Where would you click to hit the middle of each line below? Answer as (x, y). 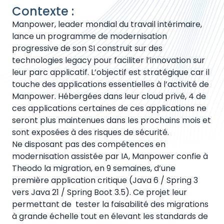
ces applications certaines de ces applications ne (109, 108)
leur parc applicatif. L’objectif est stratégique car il (111, 72)
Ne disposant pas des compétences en (89, 144)
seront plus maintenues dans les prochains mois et (111, 120)
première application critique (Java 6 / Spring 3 (105, 180)
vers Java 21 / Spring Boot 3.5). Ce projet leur (99, 192)
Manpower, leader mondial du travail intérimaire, (107, 24)
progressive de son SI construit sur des (87, 48)
